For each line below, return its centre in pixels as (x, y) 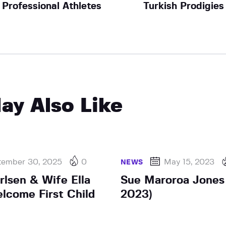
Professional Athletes (51, 6)
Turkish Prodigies (184, 6)
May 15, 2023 (189, 162)
